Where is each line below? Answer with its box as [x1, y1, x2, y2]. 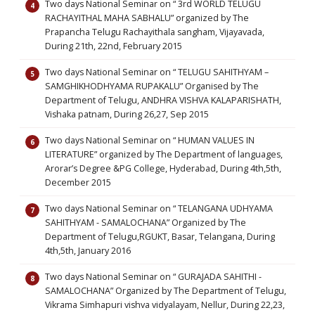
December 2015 [45, 176, 111, 188]
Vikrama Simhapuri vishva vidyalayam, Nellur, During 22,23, [45, 299, 285, 311]
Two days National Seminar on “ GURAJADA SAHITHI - [45, 271, 262, 283]
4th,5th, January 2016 [45, 245, 131, 257]
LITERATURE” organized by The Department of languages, [45, 148, 283, 160]
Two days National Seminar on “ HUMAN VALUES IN [45, 134, 255, 146]
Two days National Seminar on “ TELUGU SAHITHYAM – [45, 66, 269, 78]
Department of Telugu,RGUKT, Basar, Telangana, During [45, 231, 275, 243]
